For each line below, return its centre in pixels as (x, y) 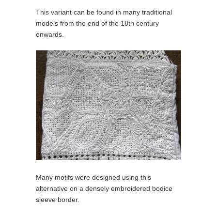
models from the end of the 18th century (97, 23)
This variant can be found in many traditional (104, 12)
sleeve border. (58, 199)
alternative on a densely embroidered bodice (104, 188)
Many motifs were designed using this (93, 177)
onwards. (50, 35)
